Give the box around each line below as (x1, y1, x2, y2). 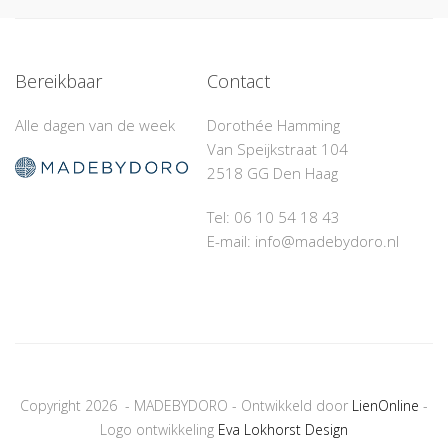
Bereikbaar (15, 69, 102, 94)
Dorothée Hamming (207, 115, 341, 136)
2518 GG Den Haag (207, 163, 339, 184)
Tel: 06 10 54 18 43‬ (207, 207, 341, 228)
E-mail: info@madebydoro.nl (207, 231, 400, 252)
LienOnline (352, 396, 419, 416)
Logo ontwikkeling (100, 420, 218, 440)
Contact (207, 69, 271, 94)
